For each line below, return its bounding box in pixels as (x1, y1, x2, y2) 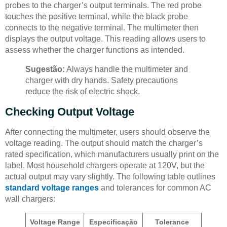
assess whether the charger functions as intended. (5, 45, 184, 54)
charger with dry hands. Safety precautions (25, 75, 178, 85)
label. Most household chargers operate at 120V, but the (5, 161, 205, 170)
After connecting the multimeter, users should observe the (5, 127, 210, 136)
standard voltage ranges (5, 183, 99, 192)
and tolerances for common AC (99, 183, 211, 192)
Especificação (89, 217, 138, 226)
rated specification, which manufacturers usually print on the (5, 149, 219, 159)
